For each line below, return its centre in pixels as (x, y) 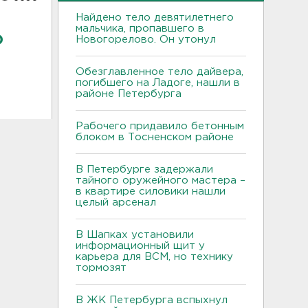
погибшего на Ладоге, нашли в (158, 82)
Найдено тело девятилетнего (155, 17)
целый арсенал (118, 202)
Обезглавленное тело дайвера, (159, 71)
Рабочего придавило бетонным (160, 126)
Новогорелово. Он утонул (147, 39)
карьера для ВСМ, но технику (154, 256)
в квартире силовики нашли (151, 191)
